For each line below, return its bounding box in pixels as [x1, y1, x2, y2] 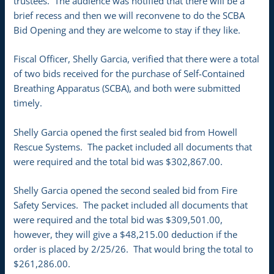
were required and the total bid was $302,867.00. [13, 155, 223, 168]
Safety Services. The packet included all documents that [13, 198, 248, 211]
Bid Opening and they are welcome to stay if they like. [13, 23, 241, 36]
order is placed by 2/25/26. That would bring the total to [13, 242, 254, 255]
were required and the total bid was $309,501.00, [13, 213, 223, 226]
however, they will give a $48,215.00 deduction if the [13, 228, 238, 240]
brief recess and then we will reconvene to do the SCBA [13, 9, 245, 21]
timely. [13, 97, 43, 109]
